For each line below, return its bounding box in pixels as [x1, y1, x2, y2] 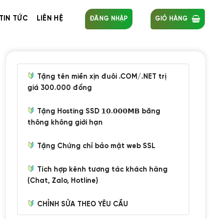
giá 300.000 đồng [27, 84, 92, 92]
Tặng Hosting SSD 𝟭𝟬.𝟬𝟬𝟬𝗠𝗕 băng [35, 108, 161, 115]
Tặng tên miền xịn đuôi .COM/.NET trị [35, 73, 167, 81]
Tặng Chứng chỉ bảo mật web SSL [35, 142, 156, 150]
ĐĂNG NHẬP [89, 15, 128, 22]
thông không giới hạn [27, 119, 103, 127]
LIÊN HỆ [36, 15, 63, 22]
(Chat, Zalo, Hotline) [27, 177, 98, 185]
